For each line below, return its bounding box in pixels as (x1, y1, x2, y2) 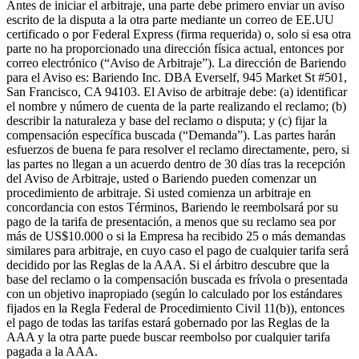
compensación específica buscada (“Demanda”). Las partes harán (6, 127, 336, 142)
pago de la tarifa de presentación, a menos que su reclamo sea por (6, 214, 336, 228)
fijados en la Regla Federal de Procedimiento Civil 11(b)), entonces (6, 301, 345, 315)
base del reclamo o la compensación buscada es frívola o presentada (6, 272, 348, 286)
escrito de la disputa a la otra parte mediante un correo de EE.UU (6, 12, 334, 26)
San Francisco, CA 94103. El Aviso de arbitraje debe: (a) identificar (6, 84, 347, 99)
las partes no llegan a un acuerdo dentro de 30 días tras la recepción (6, 156, 345, 171)
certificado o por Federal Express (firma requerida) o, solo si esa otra (6, 26, 351, 41)
